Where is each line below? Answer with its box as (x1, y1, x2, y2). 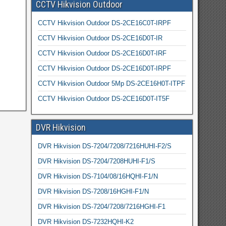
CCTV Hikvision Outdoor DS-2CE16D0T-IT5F (37, 95, 169, 102)
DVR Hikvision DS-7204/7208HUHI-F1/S (37, 157, 155, 165)
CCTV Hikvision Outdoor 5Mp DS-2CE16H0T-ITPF (37, 80, 185, 87)
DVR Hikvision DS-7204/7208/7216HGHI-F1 (37, 203, 165, 210)
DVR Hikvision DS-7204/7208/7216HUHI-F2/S (37, 142, 172, 150)
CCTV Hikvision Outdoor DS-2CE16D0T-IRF (37, 49, 166, 57)
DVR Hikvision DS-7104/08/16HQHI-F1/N (37, 173, 158, 180)
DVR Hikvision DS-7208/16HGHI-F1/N (37, 188, 149, 195)
